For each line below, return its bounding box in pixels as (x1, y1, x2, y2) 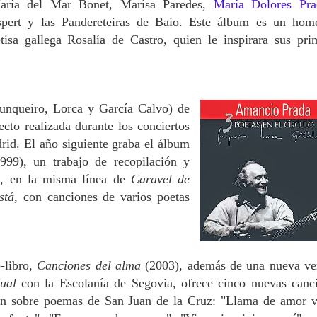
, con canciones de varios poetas (13, 189, 190, 204)
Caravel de (130, 171, 190, 186)
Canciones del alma (37, 258, 146, 272)
